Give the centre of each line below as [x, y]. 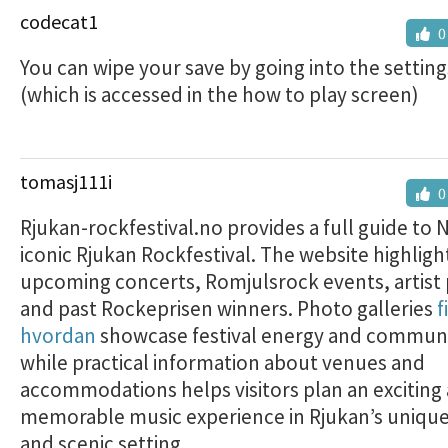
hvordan [58, 335]
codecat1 [59, 21]
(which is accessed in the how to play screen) [219, 94]
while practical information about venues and [222, 362]
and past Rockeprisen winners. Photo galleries [228, 308]
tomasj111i [66, 181]
